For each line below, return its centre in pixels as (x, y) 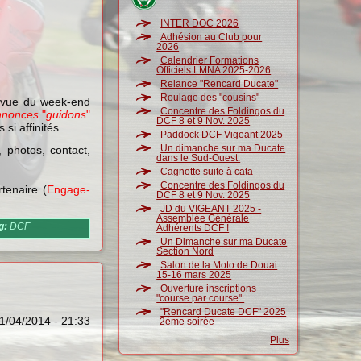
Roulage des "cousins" (210, 98)
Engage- (69, 189)
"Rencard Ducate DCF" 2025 (224, 312)
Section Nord (185, 251)
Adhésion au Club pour (212, 37)
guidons (66, 114)
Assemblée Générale (203, 218)
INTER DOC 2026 (200, 23)
